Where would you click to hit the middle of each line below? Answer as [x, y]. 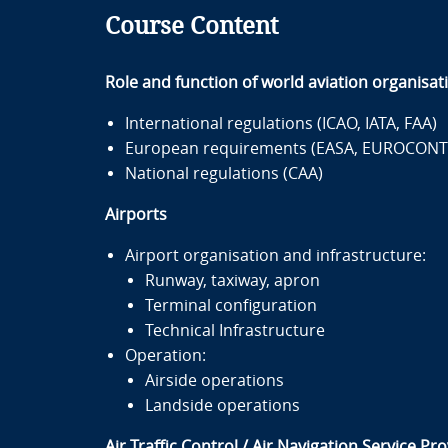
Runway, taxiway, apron [232, 280]
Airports [135, 214]
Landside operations [222, 405]
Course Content [191, 26]
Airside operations [214, 380]
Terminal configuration [230, 305]
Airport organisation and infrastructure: [275, 255]
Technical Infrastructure [234, 330]
